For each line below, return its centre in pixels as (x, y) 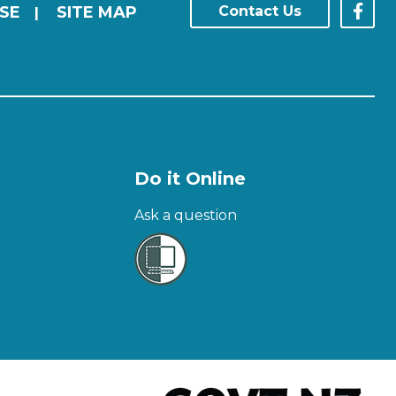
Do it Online (190, 179)
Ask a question (185, 215)
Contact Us (260, 11)
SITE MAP (97, 12)
